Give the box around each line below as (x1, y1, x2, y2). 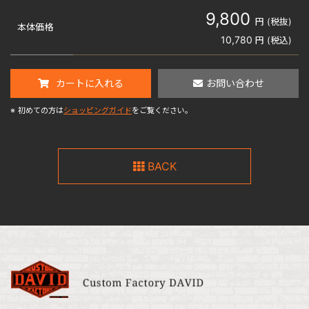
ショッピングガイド (63, 106, 132, 116)
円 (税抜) (255, 16, 292, 28)
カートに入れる (56, 77, 123, 90)
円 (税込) (255, 34, 292, 46)
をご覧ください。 (132, 106, 192, 116)
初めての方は (18, 106, 63, 116)
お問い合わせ (206, 77, 264, 90)
